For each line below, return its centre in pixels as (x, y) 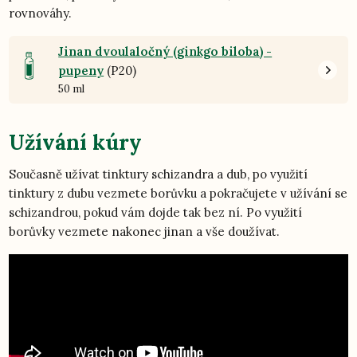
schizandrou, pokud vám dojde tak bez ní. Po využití (156, 212)
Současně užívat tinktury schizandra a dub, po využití (159, 174)
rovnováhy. (41, 14)
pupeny (81, 71)
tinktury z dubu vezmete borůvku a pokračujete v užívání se (178, 193)
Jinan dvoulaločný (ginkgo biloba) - (165, 52)
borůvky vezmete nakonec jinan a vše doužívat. (145, 231)
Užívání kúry (76, 143)
